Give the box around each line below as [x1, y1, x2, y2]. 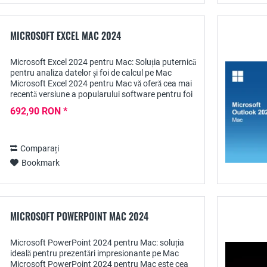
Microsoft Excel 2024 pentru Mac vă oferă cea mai [10, 79, 192, 88]
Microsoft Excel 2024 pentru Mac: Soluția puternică [10, 57, 196, 67]
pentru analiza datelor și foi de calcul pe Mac [10, 68, 172, 77]
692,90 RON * [10, 105, 67, 117]
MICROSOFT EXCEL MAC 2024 [10, 29, 121, 43]
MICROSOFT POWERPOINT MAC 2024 [10, 209, 148, 223]
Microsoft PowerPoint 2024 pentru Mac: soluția [10, 238, 184, 247]
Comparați [20, 144, 59, 153]
